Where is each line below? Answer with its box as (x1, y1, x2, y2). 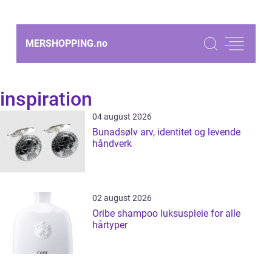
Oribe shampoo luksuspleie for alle (92, 208, 160, 219)
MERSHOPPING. (25, 38, 97, 49)
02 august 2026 (92, 193, 152, 203)
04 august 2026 (92, 112, 152, 121)
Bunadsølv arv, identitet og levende (92, 126, 140, 138)
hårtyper (92, 219, 127, 231)
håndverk (92, 138, 132, 149)
